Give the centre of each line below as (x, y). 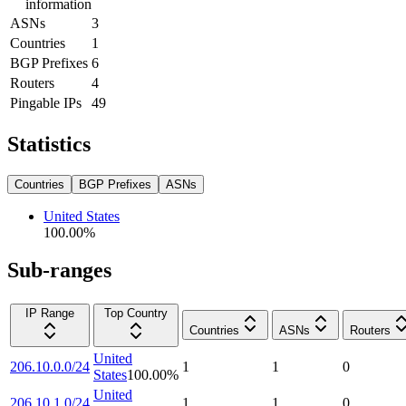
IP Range (50, 314)
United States (82, 216)
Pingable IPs (46, 102)
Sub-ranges (59, 271)
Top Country (136, 314)
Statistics (49, 144)
